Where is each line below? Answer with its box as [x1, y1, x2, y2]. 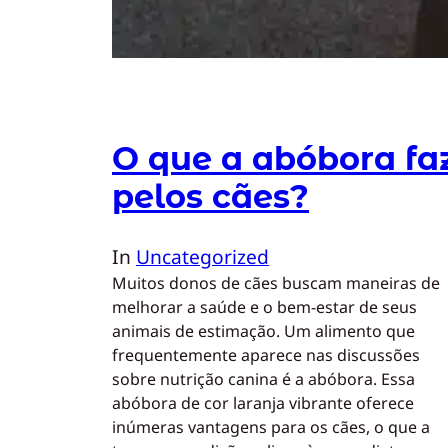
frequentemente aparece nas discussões [112, 344, 420, 367]
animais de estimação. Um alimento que [112, 320, 415, 343]
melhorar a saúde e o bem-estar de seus [112, 296, 417, 319]
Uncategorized [136, 243, 269, 271]
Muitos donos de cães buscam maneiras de [112, 272, 440, 295]
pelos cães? [112, 176, 309, 216]
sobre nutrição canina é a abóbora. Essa [112, 368, 415, 391]
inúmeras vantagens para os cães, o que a [112, 416, 430, 439]
